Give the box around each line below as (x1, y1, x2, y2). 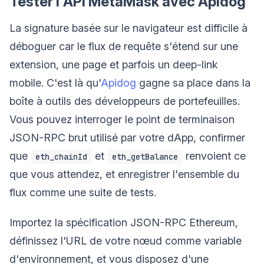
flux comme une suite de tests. (9, 186, 156, 199)
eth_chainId (35, 151, 87, 162)
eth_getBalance (112, 151, 178, 162)
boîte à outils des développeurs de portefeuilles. (9, 94, 240, 107)
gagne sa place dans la (136, 76, 250, 89)
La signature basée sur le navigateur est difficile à (9, 21, 247, 34)
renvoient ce (183, 149, 246, 162)
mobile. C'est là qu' (9, 76, 101, 89)
